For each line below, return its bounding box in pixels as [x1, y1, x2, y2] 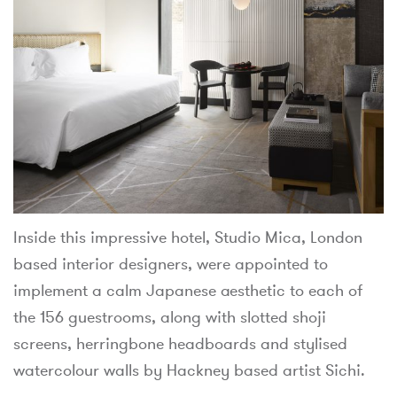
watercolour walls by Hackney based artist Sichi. [13, 360, 365, 381]
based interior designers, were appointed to [13, 253, 328, 275]
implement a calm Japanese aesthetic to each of [13, 280, 362, 301]
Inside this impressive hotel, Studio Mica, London [13, 227, 362, 248]
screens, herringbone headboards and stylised [13, 333, 347, 354]
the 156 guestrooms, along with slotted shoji [13, 307, 326, 328]
